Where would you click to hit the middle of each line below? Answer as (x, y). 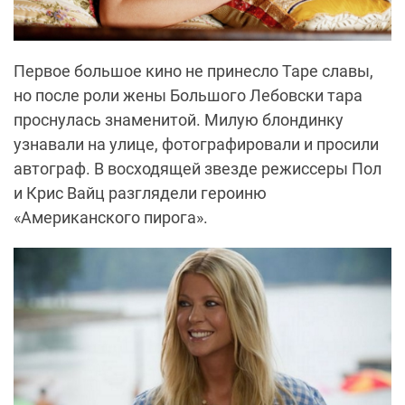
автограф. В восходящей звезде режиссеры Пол (198, 169)
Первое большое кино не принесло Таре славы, (193, 71)
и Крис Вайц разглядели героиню (140, 193)
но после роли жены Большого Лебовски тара (188, 96)
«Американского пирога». (111, 218)
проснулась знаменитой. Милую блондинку (179, 120)
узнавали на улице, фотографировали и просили (196, 145)
